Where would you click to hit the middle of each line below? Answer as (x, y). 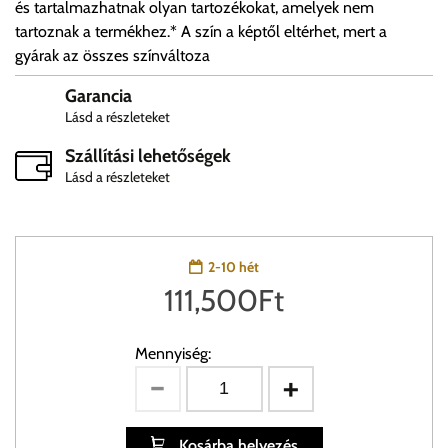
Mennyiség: (172, 354)
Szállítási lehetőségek (148, 156)
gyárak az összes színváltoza (112, 56)
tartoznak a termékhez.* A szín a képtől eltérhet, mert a (201, 32)
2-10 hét (233, 267)
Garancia (98, 96)
